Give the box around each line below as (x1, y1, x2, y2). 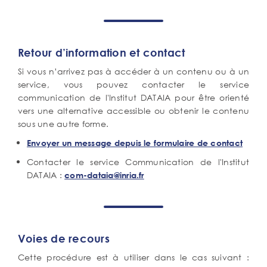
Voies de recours (18, 232, 110, 245)
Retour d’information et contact (18, 46, 185, 59)
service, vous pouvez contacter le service (18, 79, 249, 90)
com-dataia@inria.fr (64, 170, 144, 180)
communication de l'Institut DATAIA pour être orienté (18, 92, 249, 103)
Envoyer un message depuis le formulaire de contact (27, 138, 243, 148)
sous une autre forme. (18, 118, 109, 129)
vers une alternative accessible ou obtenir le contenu (18, 105, 249, 116)
